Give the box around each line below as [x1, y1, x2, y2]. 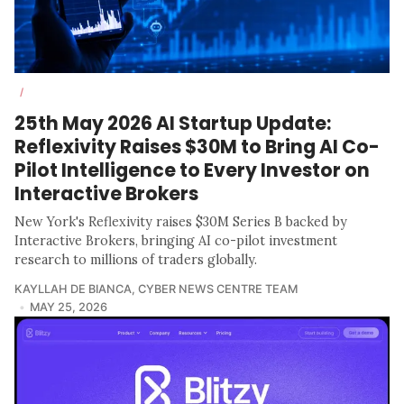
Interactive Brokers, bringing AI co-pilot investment [14, 232, 337, 249]
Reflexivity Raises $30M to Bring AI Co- [14, 133, 380, 160]
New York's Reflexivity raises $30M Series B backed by [14, 213, 347, 230]
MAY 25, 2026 [29, 299, 107, 314]
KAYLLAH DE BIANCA [14, 281, 132, 296]
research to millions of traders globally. [14, 251, 257, 268]
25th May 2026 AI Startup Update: [14, 109, 331, 136]
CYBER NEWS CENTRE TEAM [138, 281, 298, 296]
